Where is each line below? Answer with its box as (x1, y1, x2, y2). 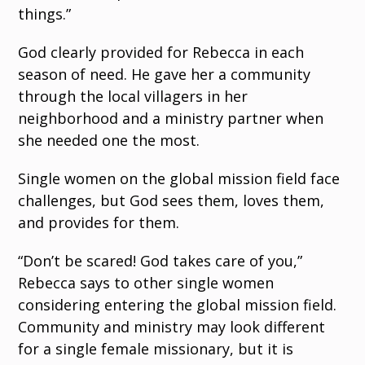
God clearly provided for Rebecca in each (18, 42, 305, 62)
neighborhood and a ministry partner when (18, 108, 324, 128)
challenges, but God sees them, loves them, (18, 191, 325, 210)
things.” (18, 4, 72, 24)
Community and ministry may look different (18, 317, 326, 336)
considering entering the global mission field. (18, 295, 337, 314)
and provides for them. (18, 213, 180, 232)
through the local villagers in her (18, 86, 248, 106)
